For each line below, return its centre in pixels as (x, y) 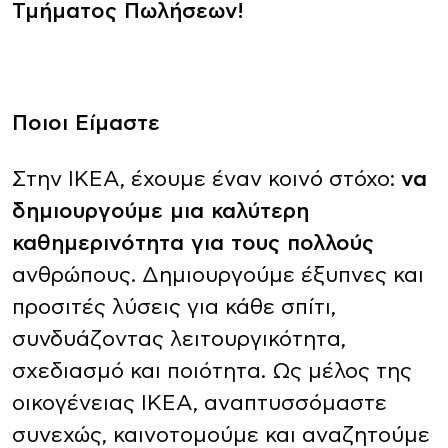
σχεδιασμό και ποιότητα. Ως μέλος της (212, 371)
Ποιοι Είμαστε (86, 123)
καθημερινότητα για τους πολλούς (193, 243)
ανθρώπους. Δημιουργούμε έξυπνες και (218, 275)
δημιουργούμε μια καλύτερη (160, 211)
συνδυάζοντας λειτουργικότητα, (179, 339)
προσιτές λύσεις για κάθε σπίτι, (174, 307)
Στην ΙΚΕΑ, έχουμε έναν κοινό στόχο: (206, 179)
